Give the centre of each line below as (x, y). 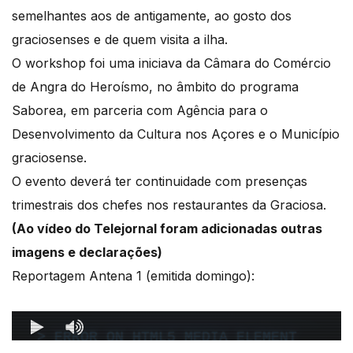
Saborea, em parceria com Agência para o (140, 110)
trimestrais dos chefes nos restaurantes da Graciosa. (169, 204)
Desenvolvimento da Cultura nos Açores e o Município (176, 134)
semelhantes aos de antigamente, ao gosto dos (152, 15)
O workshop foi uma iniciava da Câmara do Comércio (171, 63)
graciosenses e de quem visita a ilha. (122, 39)
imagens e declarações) (87, 252)
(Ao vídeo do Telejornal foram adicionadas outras (167, 228)
